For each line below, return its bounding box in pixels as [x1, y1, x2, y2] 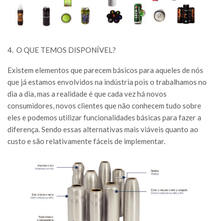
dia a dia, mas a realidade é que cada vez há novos [7, 89, 167, 99]
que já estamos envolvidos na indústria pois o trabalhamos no [7, 77, 207, 87]
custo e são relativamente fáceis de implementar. [7, 137, 165, 146]
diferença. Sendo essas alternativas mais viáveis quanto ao [7, 125, 198, 134]
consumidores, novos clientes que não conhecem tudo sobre [7, 101, 201, 110]
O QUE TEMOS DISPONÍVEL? [16, 45, 116, 55]
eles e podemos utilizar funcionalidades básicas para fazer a [7, 113, 201, 122]
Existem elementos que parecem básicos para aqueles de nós [7, 66, 203, 75]
